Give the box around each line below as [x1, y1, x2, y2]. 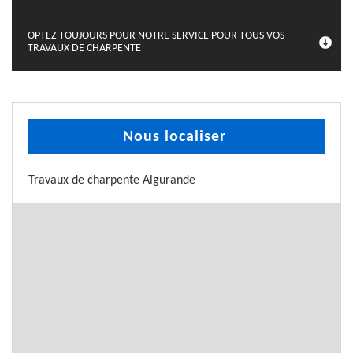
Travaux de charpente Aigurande [28, 174, 195, 187]
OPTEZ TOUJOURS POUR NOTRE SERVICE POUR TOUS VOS [28, 30, 284, 42]
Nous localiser [123, 129, 226, 145]
